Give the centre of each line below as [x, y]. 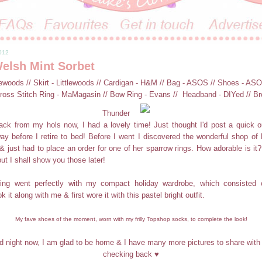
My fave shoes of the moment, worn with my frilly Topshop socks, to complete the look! [131, 219]
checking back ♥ [131, 254]
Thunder [116, 113]
